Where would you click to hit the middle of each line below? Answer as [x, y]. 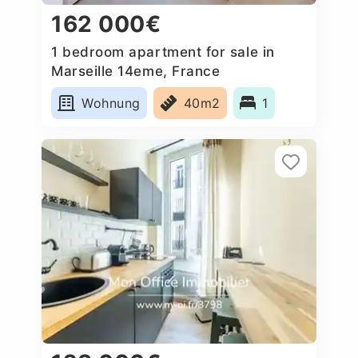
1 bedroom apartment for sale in [163, 52]
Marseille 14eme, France [136, 71]
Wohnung [111, 103]
